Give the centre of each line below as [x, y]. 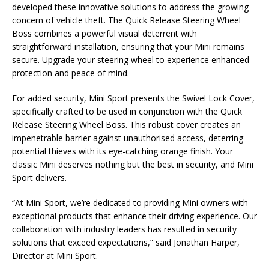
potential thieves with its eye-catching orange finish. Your [122, 151]
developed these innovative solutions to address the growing [130, 7]
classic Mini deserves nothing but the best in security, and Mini [133, 164]
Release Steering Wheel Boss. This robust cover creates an [126, 125]
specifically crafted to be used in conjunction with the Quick [127, 111]
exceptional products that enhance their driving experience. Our [134, 216]
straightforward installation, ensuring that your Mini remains [128, 47]
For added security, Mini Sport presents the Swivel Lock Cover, [133, 98]
